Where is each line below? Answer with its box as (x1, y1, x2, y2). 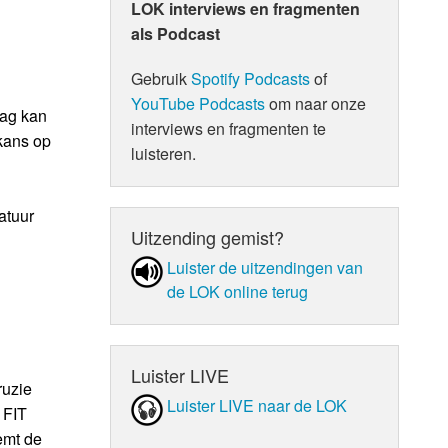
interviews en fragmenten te (131, 116, 327, 140)
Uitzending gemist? (131, 223, 285, 250)
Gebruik (131, 66, 192, 90)
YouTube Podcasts (131, 91, 266, 115)
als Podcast (131, 21, 221, 45)
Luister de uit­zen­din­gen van (167, 255, 364, 279)
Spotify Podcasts (191, 66, 311, 90)
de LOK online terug (167, 279, 309, 303)
